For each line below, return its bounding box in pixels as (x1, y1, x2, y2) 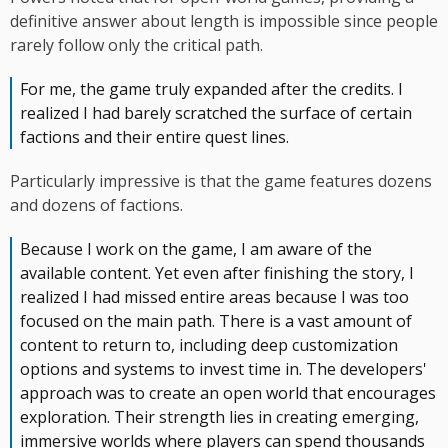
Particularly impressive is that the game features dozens (10, 170, 432, 193)
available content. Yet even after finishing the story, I (20, 262, 414, 285)
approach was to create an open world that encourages (20, 382, 436, 405)
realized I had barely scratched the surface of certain (20, 102, 412, 125)
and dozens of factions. (10, 194, 183, 217)
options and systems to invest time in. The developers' (20, 358, 427, 381)
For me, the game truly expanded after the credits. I (20, 78, 403, 101)
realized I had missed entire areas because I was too (20, 286, 409, 309)
